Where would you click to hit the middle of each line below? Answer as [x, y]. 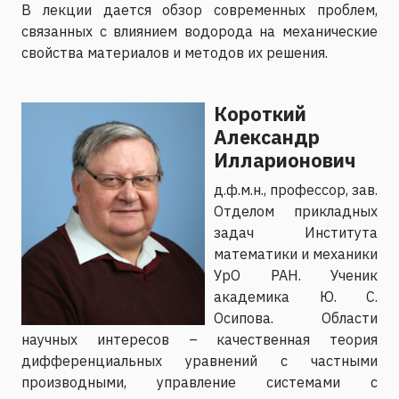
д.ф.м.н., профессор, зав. [296, 189]
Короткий [260, 114]
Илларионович [285, 160]
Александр [267, 137]
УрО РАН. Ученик [296, 275]
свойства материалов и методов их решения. [175, 52]
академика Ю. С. [296, 296]
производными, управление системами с [199, 382]
